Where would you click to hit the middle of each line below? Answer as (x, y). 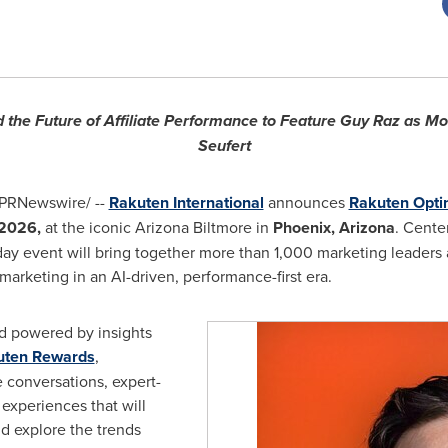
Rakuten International (186, 202)
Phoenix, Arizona (333, 227)
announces (306, 202)
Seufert (224, 145)
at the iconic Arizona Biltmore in (156, 227)
